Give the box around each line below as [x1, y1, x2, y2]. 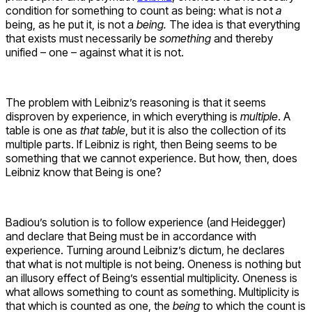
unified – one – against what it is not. [6, 45, 184, 59]
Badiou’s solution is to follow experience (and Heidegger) [6, 214, 286, 229]
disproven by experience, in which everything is [6, 109, 240, 123]
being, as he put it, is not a [6, 17, 136, 31]
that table [80, 123, 125, 137]
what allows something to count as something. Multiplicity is [6, 284, 299, 299]
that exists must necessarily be [6, 31, 159, 45]
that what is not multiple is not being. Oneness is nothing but [6, 256, 301, 271]
